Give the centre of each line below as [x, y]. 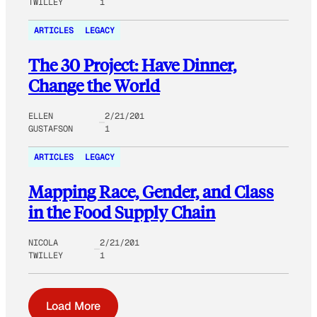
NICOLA [43, 242]
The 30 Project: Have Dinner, [132, 64]
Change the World [94, 85]
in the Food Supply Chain [122, 212]
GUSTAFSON [51, 128]
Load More [73, 306]
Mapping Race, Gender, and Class [151, 191]
